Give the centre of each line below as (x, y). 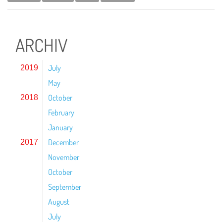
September (65, 187)
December (63, 142)
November (64, 157)
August (59, 202)
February (61, 112)
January (60, 127)
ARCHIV (41, 45)
